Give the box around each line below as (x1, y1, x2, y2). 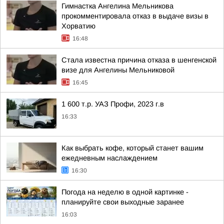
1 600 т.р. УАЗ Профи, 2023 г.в (61, 100, 164, 108)
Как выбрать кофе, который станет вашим (61, 144, 203, 152)
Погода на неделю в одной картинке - (61, 188, 188, 196)
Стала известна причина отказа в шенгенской (61, 56, 216, 64)
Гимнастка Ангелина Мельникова (61, 2, 173, 10)
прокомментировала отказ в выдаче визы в (61, 12, 208, 20)
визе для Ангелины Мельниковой (61, 66, 174, 74)
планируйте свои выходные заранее (61, 198, 184, 206)
